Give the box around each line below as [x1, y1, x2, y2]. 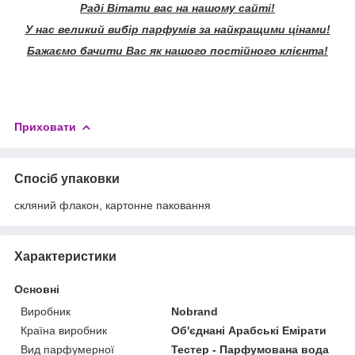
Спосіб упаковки [14, 171, 120, 185]
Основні [14, 282, 59, 296]
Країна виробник [21, 323, 107, 337]
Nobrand [171, 304, 219, 318]
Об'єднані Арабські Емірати [171, 323, 327, 337]
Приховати [14, 120, 76, 133]
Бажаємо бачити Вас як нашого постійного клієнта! [27, 44, 328, 57]
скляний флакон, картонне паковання [14, 198, 211, 212]
